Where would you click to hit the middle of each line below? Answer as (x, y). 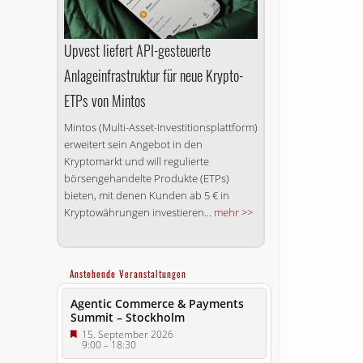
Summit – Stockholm (127, 318)
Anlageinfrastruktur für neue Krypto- (153, 76)
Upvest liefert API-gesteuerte (137, 51)
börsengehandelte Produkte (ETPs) (146, 179)
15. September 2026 (127, 335)
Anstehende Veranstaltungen (128, 274)
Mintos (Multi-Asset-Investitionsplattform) (160, 128)
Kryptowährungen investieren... (139, 213)
